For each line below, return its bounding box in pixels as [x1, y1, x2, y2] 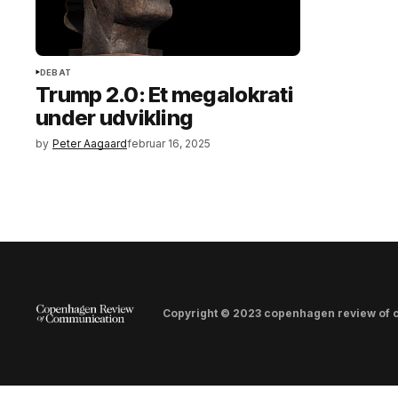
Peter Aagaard [52, 137, 127, 151]
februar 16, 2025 [127, 137, 211, 151]
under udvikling [36, 105, 194, 131]
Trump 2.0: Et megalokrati [36, 82, 293, 108]
